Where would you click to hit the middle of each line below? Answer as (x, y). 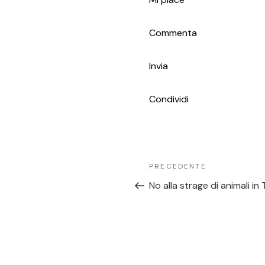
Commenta (173, 33)
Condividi (169, 99)
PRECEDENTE (178, 166)
